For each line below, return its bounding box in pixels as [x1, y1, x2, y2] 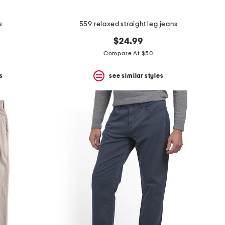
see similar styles [109, 72, 164, 79]
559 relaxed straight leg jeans [79, 21, 178, 28]
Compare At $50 [103, 50, 154, 57]
